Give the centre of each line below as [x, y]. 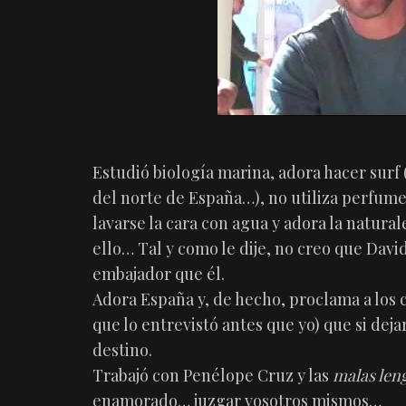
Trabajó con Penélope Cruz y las [213, 375]
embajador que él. [159, 274]
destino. [122, 350]
